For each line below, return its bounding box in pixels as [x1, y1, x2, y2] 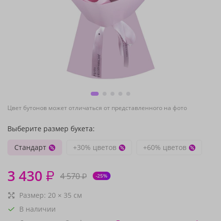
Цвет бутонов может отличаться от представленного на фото [7, 104, 187, 112]
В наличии [19, 204, 56, 214]
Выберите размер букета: [7, 124, 95, 133]
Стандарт [14, 143, 46, 152]
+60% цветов [143, 143, 186, 152]
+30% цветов [73, 143, 116, 152]
